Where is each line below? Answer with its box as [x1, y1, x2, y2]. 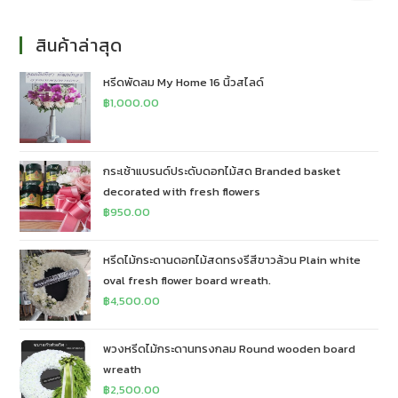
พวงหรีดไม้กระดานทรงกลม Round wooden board [103, 340, 356, 358]
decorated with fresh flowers [103, 183, 261, 201]
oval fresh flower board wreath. [103, 272, 272, 290]
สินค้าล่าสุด [36, 32, 123, 60]
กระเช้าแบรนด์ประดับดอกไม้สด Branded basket [103, 163, 341, 180]
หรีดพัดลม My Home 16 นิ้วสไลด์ [103, 74, 265, 92]
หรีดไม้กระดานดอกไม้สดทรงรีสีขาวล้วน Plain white [103, 251, 362, 269]
